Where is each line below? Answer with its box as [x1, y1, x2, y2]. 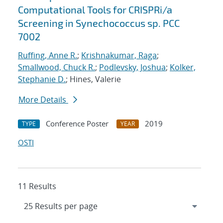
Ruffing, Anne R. [18, 50, 77, 61]
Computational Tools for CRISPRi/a [18, 3, 172, 16]
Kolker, [170, 62, 196, 73]
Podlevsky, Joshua [99, 62, 166, 73]
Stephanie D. [18, 74, 66, 85]
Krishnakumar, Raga [81, 50, 157, 61]
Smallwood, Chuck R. [18, 62, 95, 73]
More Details [18, 94, 68, 106]
